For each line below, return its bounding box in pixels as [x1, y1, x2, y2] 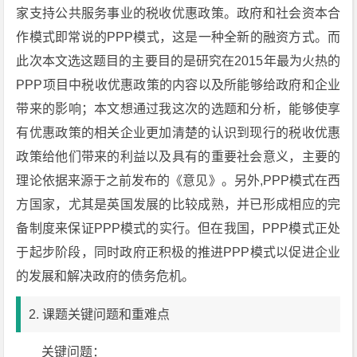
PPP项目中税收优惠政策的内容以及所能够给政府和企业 [16, 78, 341, 92]
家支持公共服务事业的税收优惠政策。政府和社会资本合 [16, 6, 341, 20]
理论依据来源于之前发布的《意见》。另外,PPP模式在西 [16, 174, 341, 187]
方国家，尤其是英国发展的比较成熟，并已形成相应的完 [16, 198, 341, 211]
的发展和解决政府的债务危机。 [16, 269, 195, 283]
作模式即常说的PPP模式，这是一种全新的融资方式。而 [16, 30, 341, 44]
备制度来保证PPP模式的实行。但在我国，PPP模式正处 [16, 222, 341, 235]
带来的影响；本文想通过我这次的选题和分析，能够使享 [16, 102, 341, 116]
